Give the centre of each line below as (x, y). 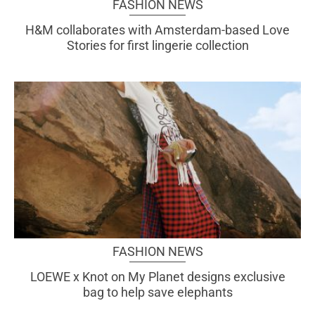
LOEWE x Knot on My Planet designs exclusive (157, 277)
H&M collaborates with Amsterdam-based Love (157, 30)
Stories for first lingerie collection (157, 45)
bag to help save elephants (157, 292)
